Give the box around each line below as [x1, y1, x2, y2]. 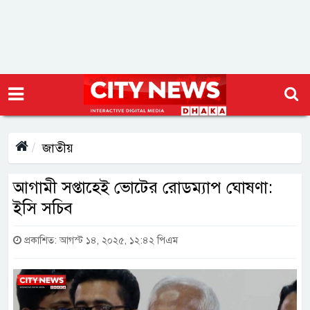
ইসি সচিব [13, 198, 73, 219]
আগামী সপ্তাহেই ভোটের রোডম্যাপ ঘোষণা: [13, 177, 273, 198]
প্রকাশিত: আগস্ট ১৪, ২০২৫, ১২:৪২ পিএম [21, 235, 178, 246]
